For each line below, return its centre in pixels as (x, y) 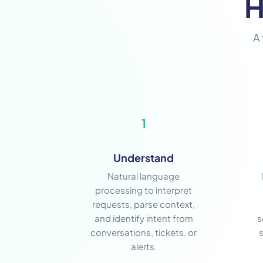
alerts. (144, 247)
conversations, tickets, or (144, 232)
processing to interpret (144, 190)
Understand (144, 158)
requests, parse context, (144, 204)
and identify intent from (144, 218)
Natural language (144, 176)
